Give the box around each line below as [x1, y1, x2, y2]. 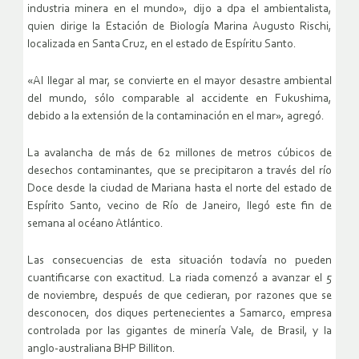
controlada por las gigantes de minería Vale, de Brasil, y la [27, 325, 332, 338]
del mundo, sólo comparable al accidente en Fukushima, [27, 93, 332, 106]
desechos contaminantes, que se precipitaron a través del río [27, 165, 332, 178]
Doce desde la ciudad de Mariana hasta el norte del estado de [27, 183, 332, 196]
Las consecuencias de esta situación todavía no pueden [27, 255, 332, 268]
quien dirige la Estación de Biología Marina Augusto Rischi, [27, 21, 332, 34]
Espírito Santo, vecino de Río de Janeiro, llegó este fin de [27, 200, 332, 213]
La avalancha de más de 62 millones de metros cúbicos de [27, 147, 332, 160]
